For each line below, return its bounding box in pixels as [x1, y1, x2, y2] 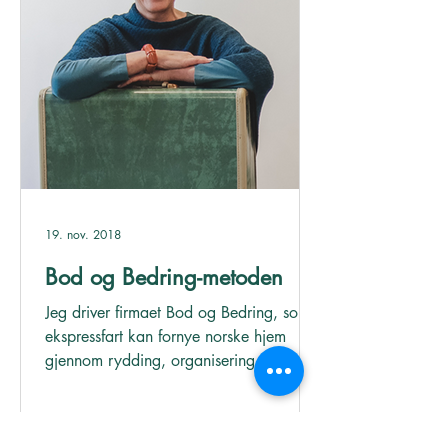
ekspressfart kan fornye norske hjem [45, 326, 286, 347]
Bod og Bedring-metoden [45, 263, 283, 291]
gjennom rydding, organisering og [45, 350, 278, 371]
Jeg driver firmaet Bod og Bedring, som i [45, 302, 319, 323]
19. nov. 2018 [45, 225, 121, 243]
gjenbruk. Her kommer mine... [45, 374, 249, 395]
